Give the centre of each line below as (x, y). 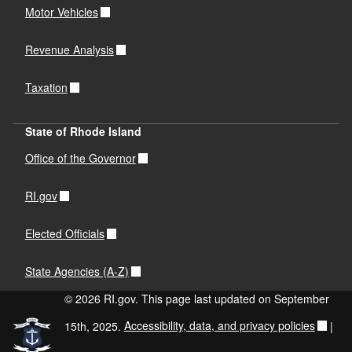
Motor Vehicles (61, 12)
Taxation (46, 88)
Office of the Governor (80, 158)
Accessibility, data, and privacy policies (219, 326)
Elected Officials (64, 234)
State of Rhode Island (83, 131)
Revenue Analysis (69, 50)
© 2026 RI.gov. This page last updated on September (196, 298)
